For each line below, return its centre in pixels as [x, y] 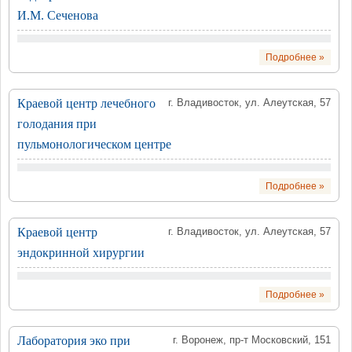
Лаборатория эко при [74, 341]
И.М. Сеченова [58, 15]
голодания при [57, 124]
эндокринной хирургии [81, 253]
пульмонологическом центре [94, 144]
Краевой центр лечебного [86, 103]
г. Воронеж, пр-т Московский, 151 [252, 340]
